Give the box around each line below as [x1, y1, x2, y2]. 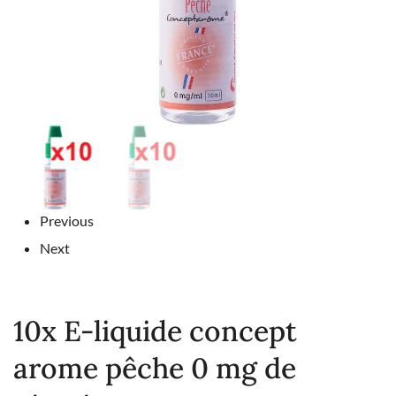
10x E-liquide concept [13, 313, 297, 350]
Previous [40, 212, 94, 230]
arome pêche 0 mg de [13, 350, 296, 387]
